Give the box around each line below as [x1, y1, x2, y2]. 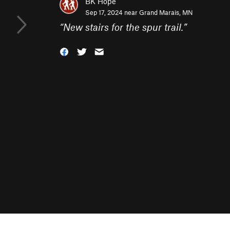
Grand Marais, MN [139, 8, 193, 16]
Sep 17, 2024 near [85, 8, 139, 16]
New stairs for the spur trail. [63, 21, 183, 33]
